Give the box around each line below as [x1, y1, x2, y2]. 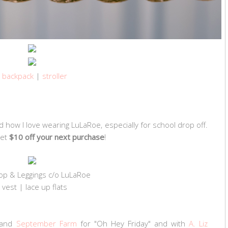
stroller [42, 70, 67, 81]
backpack [2, 70, 34, 81]
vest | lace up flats [2, 181, 67, 192]
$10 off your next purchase [9, 131, 104, 142]
